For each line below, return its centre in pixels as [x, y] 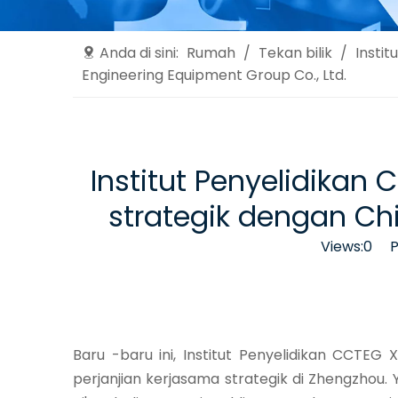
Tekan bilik [295, 53]
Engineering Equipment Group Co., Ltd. [214, 76]
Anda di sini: [139, 53]
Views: [342, 247]
